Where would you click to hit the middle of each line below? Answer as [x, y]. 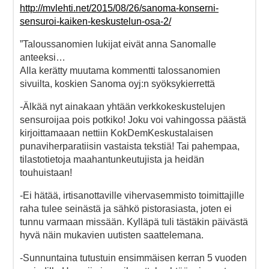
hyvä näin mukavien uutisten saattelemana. [112, 235]
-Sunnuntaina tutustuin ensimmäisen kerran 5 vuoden [133, 258]
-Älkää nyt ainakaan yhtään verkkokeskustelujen [122, 106]
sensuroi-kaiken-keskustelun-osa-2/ [95, 21]
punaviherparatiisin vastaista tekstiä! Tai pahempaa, [130, 146]
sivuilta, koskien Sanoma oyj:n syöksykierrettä [117, 83]
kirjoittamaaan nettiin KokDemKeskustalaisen [116, 133]
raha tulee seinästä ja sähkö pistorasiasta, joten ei [126, 208]
